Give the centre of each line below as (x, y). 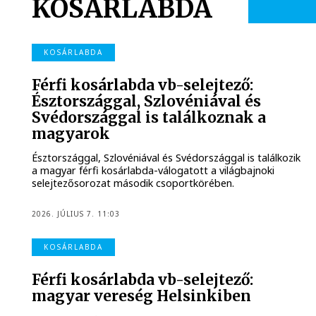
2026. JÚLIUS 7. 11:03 (76, 213)
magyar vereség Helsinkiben (142, 296)
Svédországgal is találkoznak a (149, 117)
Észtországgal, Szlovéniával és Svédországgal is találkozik (166, 158)
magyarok (71, 134)
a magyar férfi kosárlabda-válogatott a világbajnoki (153, 171)
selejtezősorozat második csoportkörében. (133, 183)
